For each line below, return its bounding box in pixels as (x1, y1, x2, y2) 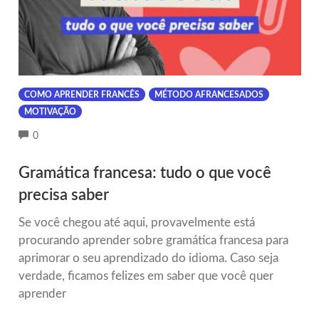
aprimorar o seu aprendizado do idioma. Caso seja (18, 251, 278, 264)
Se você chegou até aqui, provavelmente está (18, 216, 255, 229)
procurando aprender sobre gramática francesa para (18, 234, 288, 246)
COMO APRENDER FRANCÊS (23, 90, 140, 100)
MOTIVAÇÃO (23, 108, 76, 117)
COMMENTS (38, 130, 96, 140)
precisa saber (18, 187, 109, 203)
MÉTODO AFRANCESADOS (154, 90, 263, 100)
